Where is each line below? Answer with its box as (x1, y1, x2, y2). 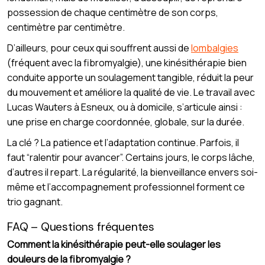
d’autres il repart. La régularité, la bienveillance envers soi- (7, 166, 258, 179)
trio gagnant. (7, 195, 63, 209)
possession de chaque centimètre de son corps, (7, 6, 218, 20)
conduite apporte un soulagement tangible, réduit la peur (7, 71, 254, 85)
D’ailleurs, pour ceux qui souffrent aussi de (7, 41, 191, 55)
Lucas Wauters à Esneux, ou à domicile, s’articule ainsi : (7, 101, 243, 114)
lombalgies (191, 41, 238, 55)
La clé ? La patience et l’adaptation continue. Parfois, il (7, 136, 239, 150)
